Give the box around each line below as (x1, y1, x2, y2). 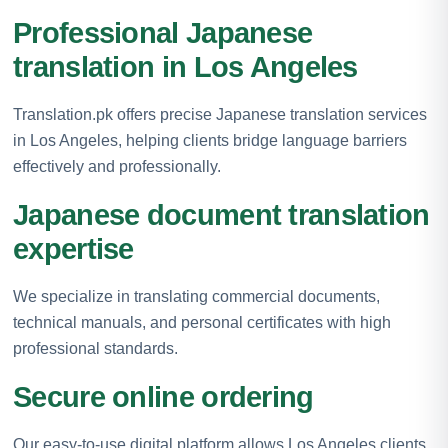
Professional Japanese (13, 16, 313, 49)
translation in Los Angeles (13, 50, 358, 83)
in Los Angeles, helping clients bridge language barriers (13, 131, 407, 149)
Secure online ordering (13, 380, 314, 413)
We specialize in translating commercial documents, (13, 287, 380, 305)
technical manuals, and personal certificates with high (13, 313, 391, 331)
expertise (13, 232, 134, 265)
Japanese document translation (13, 198, 430, 231)
